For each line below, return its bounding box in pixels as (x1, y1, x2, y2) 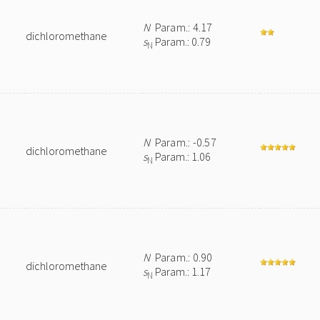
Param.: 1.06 (153, 149, 211, 164)
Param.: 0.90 (150, 250, 213, 264)
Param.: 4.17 (150, 20, 213, 34)
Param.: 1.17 (153, 264, 211, 279)
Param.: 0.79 (153, 34, 211, 49)
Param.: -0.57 (150, 135, 216, 149)
